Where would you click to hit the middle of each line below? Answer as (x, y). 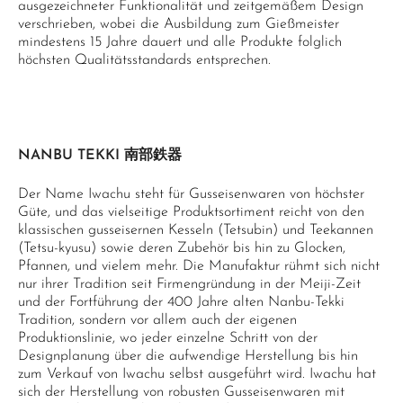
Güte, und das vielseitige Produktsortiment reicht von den (191, 212)
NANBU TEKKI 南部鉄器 (100, 156)
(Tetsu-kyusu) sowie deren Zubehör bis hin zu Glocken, (182, 248)
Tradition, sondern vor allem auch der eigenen (157, 320)
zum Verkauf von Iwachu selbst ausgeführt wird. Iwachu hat (197, 374)
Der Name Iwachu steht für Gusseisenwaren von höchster (191, 194)
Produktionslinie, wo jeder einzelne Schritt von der (168, 338)
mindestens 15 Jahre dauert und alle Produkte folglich (180, 42)
